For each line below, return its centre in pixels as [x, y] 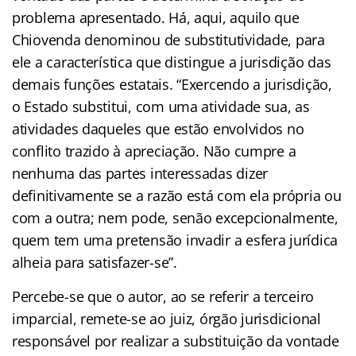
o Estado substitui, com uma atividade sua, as [161, 106]
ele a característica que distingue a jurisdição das [172, 62]
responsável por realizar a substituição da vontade [176, 341]
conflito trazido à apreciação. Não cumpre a [154, 151]
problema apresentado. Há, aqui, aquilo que [156, 17]
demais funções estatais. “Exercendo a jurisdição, [172, 84]
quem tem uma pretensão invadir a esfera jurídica [175, 240]
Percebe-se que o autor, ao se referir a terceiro [163, 296]
